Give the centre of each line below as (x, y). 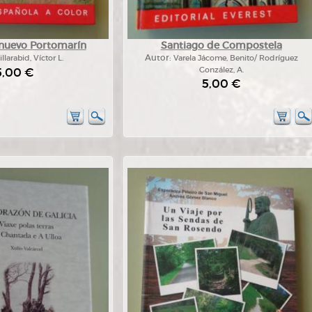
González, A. (221, 70)
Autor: (159, 58)
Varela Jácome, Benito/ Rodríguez (235, 58)
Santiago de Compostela (221, 45)
